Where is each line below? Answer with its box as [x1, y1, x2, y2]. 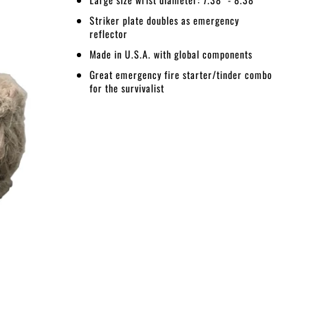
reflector [90, 25, 128, 41]
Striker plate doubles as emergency [90, 12, 239, 28]
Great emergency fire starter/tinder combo [90, 66, 272, 82]
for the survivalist [90, 80, 164, 95]
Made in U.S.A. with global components [90, 46, 253, 61]
